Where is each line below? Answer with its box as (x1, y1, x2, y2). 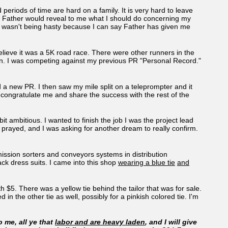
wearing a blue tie (118, 158, 175, 166)
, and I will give (145, 218, 197, 226)
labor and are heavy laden (55, 218, 145, 226)
